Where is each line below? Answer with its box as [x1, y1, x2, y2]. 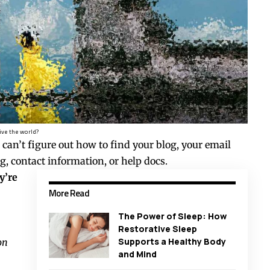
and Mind [118, 248, 157, 260]
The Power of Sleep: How [118, 210, 227, 222]
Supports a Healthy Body [118, 236, 226, 248]
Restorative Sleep [118, 223, 197, 235]
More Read [48, 186, 90, 201]
